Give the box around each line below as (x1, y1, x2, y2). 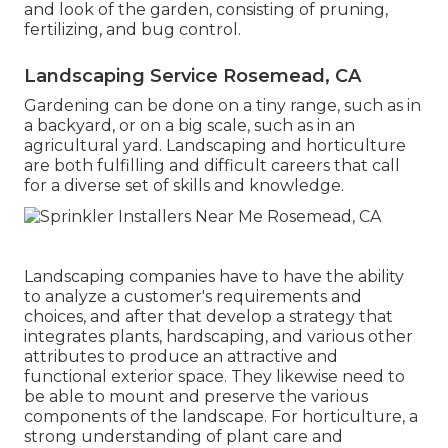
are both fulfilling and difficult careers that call (24, 155, 400, 175)
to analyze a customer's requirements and (24, 286, 362, 306)
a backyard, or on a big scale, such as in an (24, 115, 355, 135)
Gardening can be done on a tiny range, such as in (24, 95, 421, 115)
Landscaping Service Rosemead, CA (24, 64, 361, 87)
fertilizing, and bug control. (24, 19, 241, 39)
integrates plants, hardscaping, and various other (24, 326, 413, 346)
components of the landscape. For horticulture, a (24, 406, 418, 426)
